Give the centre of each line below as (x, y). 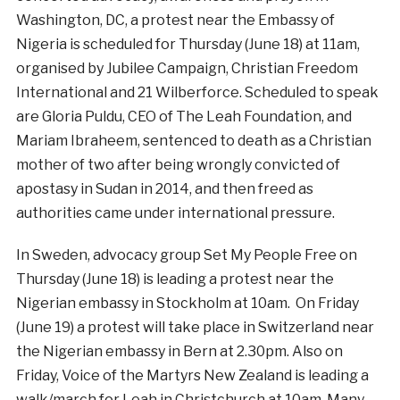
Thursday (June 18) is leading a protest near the (175, 279)
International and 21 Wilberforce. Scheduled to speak (197, 93)
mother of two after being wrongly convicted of (178, 165)
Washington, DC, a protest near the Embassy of (175, 21)
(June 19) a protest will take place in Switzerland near (195, 328)
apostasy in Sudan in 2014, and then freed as (164, 189)
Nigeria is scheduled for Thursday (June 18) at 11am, (187, 45)
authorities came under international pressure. (175, 213)
